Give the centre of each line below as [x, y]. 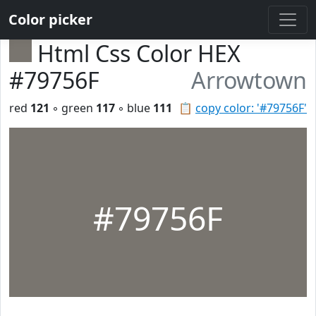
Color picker [50, 19]
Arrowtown [249, 80]
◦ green [73, 108]
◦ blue [134, 108]
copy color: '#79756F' [251, 108]
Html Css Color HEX [139, 53]
